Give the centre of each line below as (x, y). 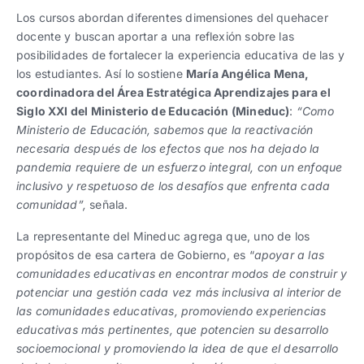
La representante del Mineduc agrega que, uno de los (163, 236)
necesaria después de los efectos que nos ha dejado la (168, 148)
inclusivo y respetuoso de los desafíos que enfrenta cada (173, 185)
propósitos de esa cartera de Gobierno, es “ (135, 254)
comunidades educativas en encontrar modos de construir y (182, 273)
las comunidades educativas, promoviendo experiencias (171, 310)
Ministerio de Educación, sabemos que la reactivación (165, 129)
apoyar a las (289, 254)
